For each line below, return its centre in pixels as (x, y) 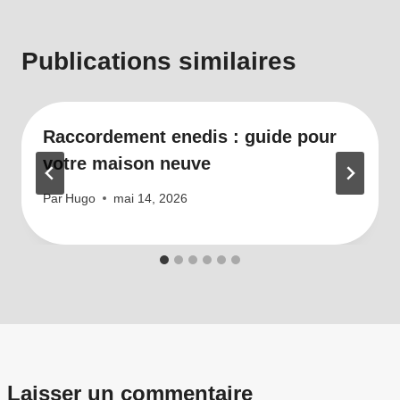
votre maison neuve (127, 164)
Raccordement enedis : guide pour (190, 137)
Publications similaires (159, 62)
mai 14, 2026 (151, 198)
